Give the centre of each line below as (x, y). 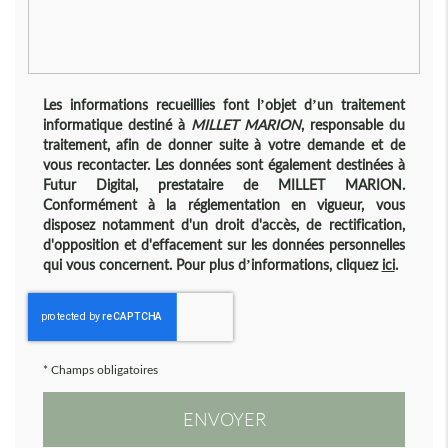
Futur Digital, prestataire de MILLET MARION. (193, 185)
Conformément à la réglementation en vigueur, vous (223, 205)
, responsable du (352, 125)
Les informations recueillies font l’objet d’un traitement (223, 105)
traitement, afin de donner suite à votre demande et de (223, 145)
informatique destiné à (113, 125)
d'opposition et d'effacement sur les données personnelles (223, 245)
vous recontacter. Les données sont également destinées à (223, 165)
